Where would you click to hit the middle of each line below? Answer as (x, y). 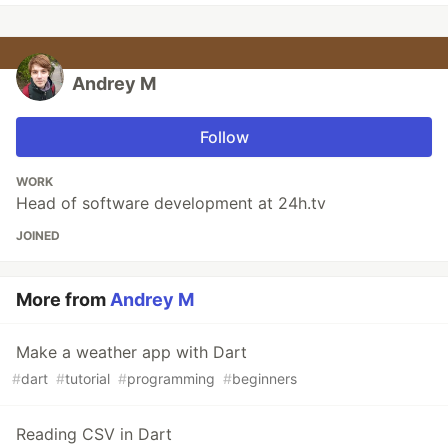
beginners (264, 379)
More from (63, 300)
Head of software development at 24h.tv (171, 203)
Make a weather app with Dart (131, 352)
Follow (224, 137)
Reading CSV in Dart (94, 434)
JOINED (38, 236)
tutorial (87, 379)
